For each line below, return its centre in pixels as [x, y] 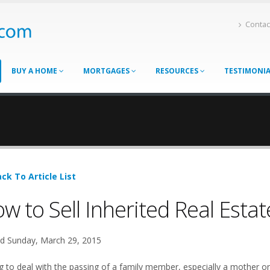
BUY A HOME [35, 71]
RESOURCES [178, 71]
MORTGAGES [107, 71]
